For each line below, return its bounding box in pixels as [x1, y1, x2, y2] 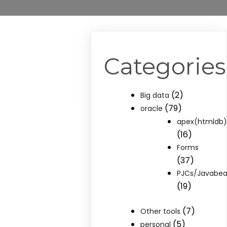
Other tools [140, 206, 181, 216]
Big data [140, 90, 170, 100]
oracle [140, 103, 163, 113]
